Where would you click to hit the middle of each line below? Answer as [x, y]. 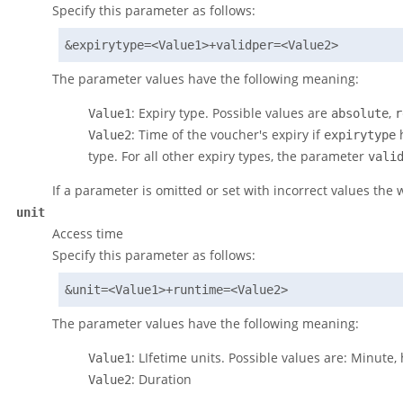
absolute [360, 114]
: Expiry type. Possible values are [231, 113]
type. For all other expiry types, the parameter [228, 157]
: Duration [161, 380]
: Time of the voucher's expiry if [228, 135]
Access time [88, 234]
